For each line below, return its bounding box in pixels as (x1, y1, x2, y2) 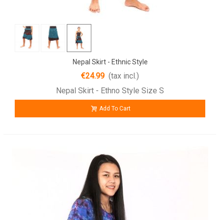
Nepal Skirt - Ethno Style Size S (56, 85, 164, 95)
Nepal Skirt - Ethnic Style (72, 57, 148, 66)
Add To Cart (99, 105, 131, 112)
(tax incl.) (109, 71, 139, 81)
